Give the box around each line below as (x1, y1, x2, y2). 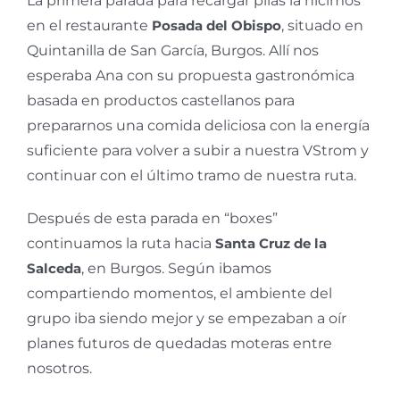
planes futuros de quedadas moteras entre (27, 334, 332, 352)
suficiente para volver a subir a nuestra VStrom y (27, 141, 369, 159)
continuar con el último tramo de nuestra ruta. (27, 166, 356, 184)
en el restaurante (27, 16, 152, 34)
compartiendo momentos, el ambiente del (27, 284, 332, 302)
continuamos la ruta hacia (27, 234, 215, 252)
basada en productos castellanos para (27, 91, 295, 109)
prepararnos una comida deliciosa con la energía (27, 116, 370, 134)
